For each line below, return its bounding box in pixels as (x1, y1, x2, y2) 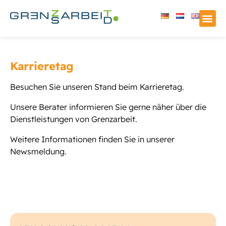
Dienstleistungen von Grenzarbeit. (10, 114, 137, 124)
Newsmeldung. (10, 146, 67, 156)
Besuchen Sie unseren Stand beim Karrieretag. (10, 82, 184, 92)
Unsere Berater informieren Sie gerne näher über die (10, 102, 206, 112)
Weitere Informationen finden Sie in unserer (10, 134, 175, 144)
